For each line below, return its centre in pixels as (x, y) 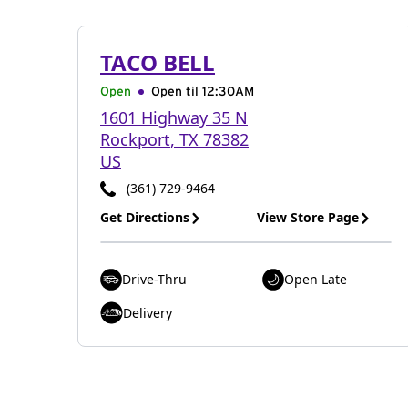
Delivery (148, 312)
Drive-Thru (154, 279)
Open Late (316, 279)
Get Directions (145, 217)
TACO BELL (158, 62)
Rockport (135, 139)
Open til (177, 92)
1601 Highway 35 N (174, 117)
